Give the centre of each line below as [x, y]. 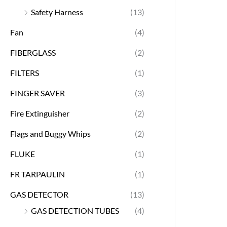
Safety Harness [57, 12]
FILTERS [25, 72]
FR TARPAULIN [37, 174]
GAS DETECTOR [39, 194]
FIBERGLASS [33, 52]
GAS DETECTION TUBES [75, 210]
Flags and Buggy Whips [50, 133]
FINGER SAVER [37, 93]
